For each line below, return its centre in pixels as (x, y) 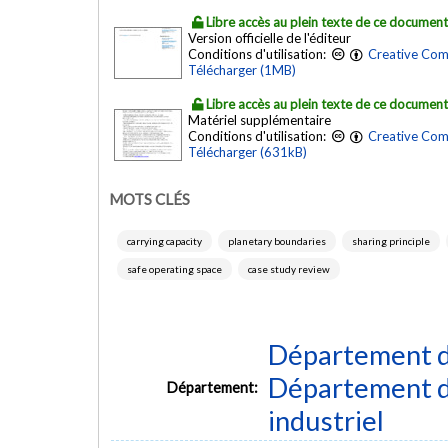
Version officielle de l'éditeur (269, 38)
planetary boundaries (277, 241)
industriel (325, 420)
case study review (289, 269)
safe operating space (174, 269)
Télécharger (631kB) (247, 152)
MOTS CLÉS (149, 198)
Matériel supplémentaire (259, 120)
